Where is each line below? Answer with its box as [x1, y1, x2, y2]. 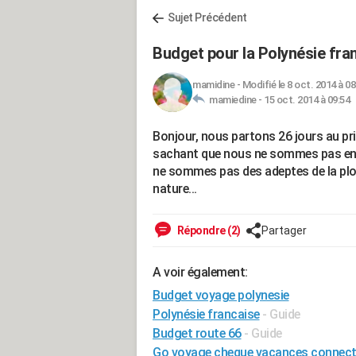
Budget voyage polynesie [153, 288, 289, 303]
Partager [261, 224, 307, 237]
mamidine [192, 79, 234, 91]
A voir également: [153, 265, 248, 280]
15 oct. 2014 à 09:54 [264, 94, 350, 106]
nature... [153, 181, 197, 196]
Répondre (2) [175, 224, 241, 237]
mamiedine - [205, 94, 264, 106]
